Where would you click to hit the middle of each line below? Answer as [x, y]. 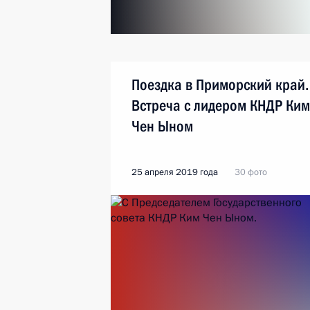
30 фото [251, 172]
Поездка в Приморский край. [220, 85]
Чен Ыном [162, 126]
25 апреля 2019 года [175, 172]
